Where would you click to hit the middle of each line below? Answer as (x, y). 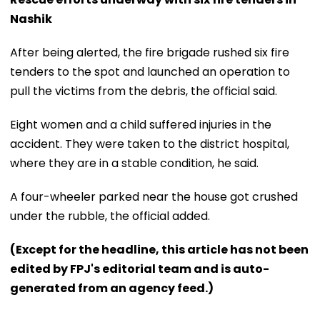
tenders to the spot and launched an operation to (150, 71)
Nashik (31, 19)
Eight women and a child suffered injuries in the (141, 124)
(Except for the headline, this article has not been (159, 249)
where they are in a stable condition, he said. (134, 163)
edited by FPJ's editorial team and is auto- (140, 269)
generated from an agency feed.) (112, 288)
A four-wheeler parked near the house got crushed (154, 196)
